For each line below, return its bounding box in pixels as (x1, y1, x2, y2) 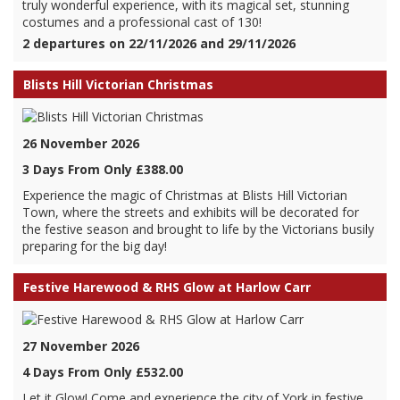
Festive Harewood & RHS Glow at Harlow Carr (23, 279, 311, 296)
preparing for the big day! (22, 237, 167, 254)
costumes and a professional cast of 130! (22, 13, 262, 30)
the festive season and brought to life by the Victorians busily (22, 221, 374, 237)
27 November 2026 (22, 337, 139, 354)
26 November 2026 (22, 135, 139, 152)
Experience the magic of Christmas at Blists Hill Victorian (22, 187, 347, 204)
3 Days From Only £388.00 (22, 161, 183, 178)
